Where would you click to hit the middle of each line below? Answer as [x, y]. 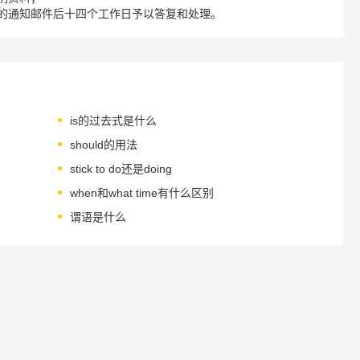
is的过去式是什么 [113, 120]
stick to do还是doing [121, 168]
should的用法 [103, 144]
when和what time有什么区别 [141, 192]
